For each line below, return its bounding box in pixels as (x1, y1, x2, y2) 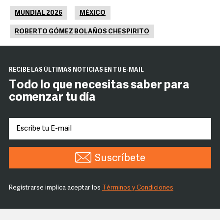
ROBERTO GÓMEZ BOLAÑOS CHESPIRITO (15, 28, 149, 35)
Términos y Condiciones (102, 185, 173, 192)
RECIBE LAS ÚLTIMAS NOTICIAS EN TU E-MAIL (9, 67, 144, 74)
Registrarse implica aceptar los (9, 185, 102, 192)
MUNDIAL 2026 (15, 10, 62, 17)
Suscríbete (94, 153, 145, 164)
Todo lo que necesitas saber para (9, 80, 190, 92)
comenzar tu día (9, 92, 96, 104)
